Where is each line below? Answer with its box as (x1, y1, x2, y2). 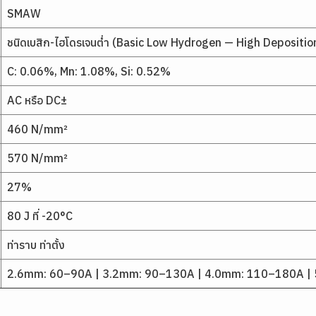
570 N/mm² (7, 151, 68, 165)
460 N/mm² (7, 122, 68, 136)
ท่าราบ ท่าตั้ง (7, 238, 65, 252)
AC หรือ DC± (7, 93, 67, 107)
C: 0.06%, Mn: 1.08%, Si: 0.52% (7, 64, 171, 78)
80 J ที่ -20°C (7, 209, 73, 223)
